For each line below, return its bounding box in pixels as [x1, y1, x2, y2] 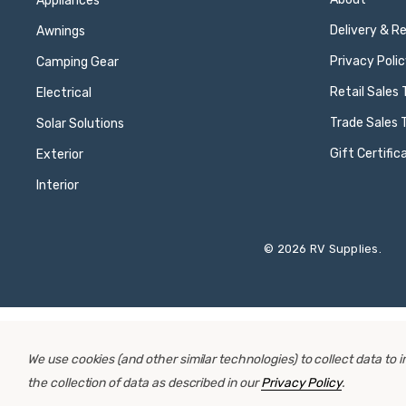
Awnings [36, 23, 85, 39]
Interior [36, 177, 79, 193]
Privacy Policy [260, 375, 343, 391]
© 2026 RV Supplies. [264, 241, 382, 256]
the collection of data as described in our [27, 375, 261, 391]
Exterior [36, 146, 83, 162]
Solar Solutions [36, 115, 124, 131]
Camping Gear [36, 53, 119, 70]
